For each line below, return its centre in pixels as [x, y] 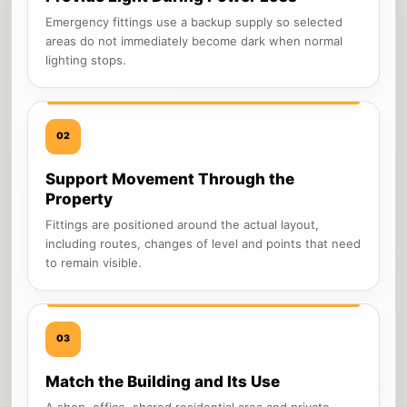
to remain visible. [94, 262]
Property [79, 199]
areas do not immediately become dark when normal [194, 40]
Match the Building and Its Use [163, 381]
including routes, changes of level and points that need [203, 243]
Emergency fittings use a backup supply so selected [194, 21]
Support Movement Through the [170, 179]
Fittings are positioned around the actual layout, [182, 224]
